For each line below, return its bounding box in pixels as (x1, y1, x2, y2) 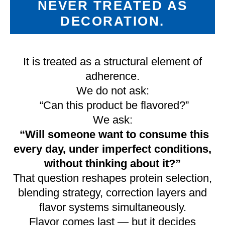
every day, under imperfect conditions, (14, 143, 211, 155)
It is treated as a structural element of (23, 55, 202, 68)
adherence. (85, 70, 140, 82)
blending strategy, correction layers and (18, 186, 207, 199)
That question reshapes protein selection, (13, 172, 212, 184)
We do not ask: (76, 84, 149, 97)
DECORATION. (60, 14, 165, 29)
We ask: (92, 114, 133, 126)
